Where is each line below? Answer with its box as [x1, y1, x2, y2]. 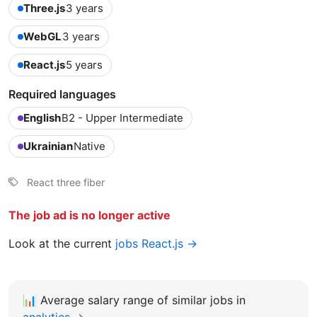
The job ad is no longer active [8, 207, 171, 222]
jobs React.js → [115, 236, 197, 250]
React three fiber [27, 175, 105, 188]
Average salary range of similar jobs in [40, 292, 246, 307]
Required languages [8, 86, 116, 101]
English [23, 110, 61, 125]
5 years [66, 57, 103, 71]
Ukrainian [23, 139, 73, 153]
